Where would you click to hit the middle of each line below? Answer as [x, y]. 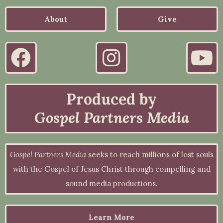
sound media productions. [111, 183]
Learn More [111, 217]
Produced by [111, 99]
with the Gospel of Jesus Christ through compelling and [111, 169]
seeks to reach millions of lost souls [150, 154]
